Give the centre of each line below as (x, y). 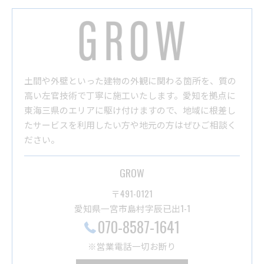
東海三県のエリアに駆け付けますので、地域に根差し (130, 109)
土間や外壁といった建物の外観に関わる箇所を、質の (130, 80)
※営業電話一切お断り (132, 246)
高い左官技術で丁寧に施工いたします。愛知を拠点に (130, 95)
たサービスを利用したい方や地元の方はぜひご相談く (130, 124)
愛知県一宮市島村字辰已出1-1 (132, 208)
